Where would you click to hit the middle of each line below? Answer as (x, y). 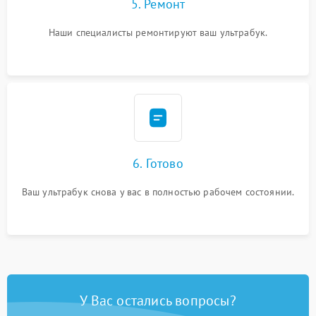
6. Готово (158, 163)
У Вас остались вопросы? (158, 300)
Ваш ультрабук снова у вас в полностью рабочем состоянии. (158, 192)
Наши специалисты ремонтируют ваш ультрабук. (158, 32)
